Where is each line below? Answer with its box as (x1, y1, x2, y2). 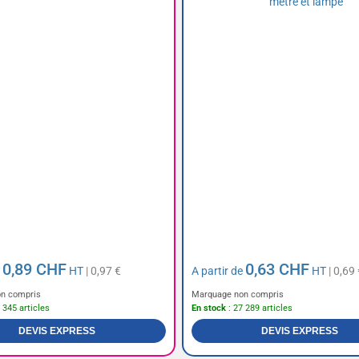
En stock (191, 303, 226, 314)
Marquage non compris (191, 289, 284, 301)
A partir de (191, 264, 245, 278)
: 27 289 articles (225, 303, 292, 314)
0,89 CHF (2, 260, 67, 280)
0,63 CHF (244, 260, 309, 280)
